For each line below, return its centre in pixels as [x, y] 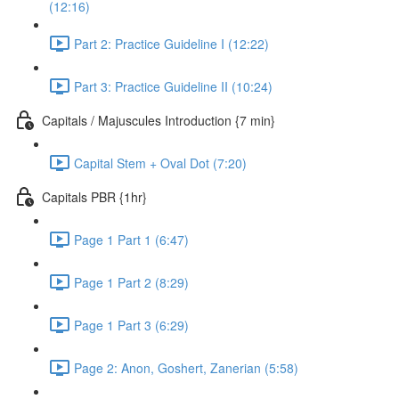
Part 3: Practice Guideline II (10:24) [173, 86]
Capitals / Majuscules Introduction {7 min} [159, 120]
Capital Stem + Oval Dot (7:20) [160, 163]
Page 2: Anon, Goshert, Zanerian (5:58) [186, 367]
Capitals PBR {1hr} [94, 196]
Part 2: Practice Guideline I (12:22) [171, 43]
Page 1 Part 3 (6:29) [131, 325]
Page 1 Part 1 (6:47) [131, 239]
